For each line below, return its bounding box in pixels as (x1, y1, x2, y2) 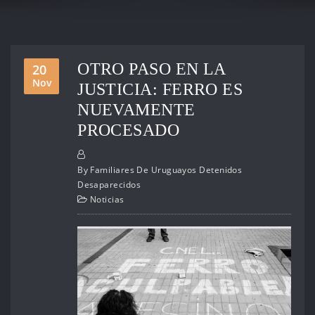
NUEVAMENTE (77, 99, 195, 119)
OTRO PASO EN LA (77, 58, 226, 78)
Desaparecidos (77, 179, 141, 191)
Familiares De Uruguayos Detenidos (90, 164, 243, 176)
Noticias (89, 193, 124, 206)
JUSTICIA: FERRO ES (77, 79, 243, 98)
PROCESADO (77, 120, 180, 139)
